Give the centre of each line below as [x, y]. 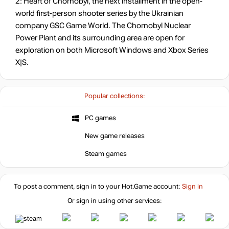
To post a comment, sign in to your [67, 187]
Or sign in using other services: [114, 201]
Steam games [106, 154]
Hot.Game [136, 187]
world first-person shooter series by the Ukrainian [99, 13]
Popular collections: [114, 96]
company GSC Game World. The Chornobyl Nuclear [103, 26]
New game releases [114, 136]
